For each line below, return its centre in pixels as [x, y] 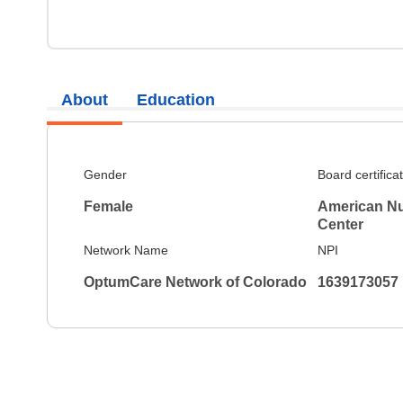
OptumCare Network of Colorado [195, 282]
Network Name [126, 250]
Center [340, 224]
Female [108, 206]
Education [176, 99]
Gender [105, 175]
